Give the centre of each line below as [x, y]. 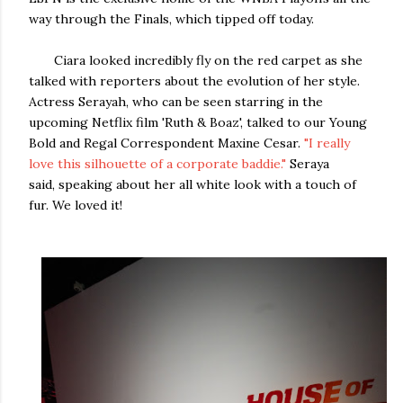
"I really [327, 143]
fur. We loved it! [77, 205]
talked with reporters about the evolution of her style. [194, 81]
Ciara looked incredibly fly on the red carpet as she [196, 60]
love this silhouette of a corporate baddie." [157, 163]
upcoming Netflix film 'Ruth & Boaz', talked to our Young [198, 122]
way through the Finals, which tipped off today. [179, 18]
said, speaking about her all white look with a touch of [193, 184]
